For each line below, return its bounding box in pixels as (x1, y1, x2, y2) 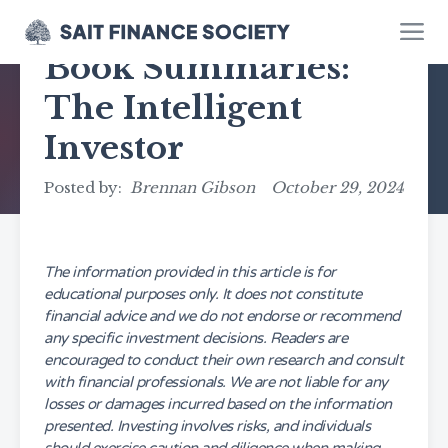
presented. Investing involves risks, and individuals (44, 417, 370, 435)
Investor (44, 128, 184, 168)
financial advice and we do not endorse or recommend (44, 307, 400, 325)
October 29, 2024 (271, 178, 404, 197)
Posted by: (44, 178, 130, 197)
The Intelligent (44, 88, 302, 128)
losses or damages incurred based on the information (44, 395, 392, 413)
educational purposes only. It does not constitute (44, 285, 362, 303)
